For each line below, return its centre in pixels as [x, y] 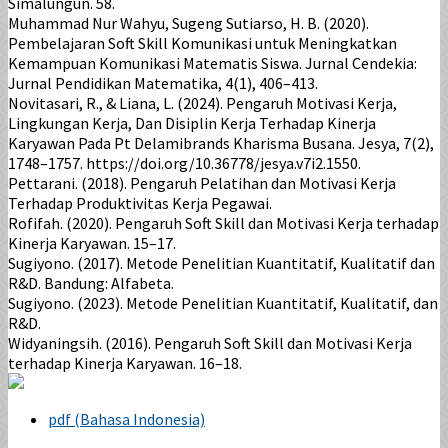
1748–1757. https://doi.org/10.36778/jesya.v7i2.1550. [184, 163]
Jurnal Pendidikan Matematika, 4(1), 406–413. [163, 83]
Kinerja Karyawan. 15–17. [92, 243]
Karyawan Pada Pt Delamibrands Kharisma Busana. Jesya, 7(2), [221, 143]
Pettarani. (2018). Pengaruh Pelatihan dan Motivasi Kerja [202, 183]
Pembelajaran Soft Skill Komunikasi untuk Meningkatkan [202, 43]
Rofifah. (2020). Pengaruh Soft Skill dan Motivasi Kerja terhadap [223, 223]
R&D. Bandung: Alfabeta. [91, 283]
